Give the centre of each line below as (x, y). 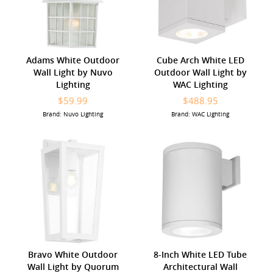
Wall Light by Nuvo (73, 72)
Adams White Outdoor (73, 60)
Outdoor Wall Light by (200, 72)
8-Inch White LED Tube (200, 254)
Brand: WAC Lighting (200, 114)
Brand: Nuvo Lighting (73, 114)
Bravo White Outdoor (73, 254)
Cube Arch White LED (200, 60)
